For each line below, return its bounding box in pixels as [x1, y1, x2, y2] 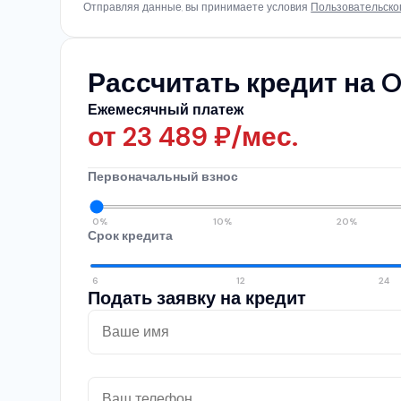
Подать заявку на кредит [88, 286, 307, 310]
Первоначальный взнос [88, 167, 239, 184]
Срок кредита [88, 226, 174, 243]
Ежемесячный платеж [88, 99, 244, 119]
